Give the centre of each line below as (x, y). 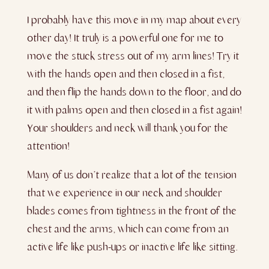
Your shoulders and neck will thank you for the (127, 128)
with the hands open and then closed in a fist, (125, 74)
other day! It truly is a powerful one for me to (125, 38)
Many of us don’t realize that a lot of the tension (131, 175)
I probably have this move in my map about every (134, 20)
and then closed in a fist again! (176, 110)
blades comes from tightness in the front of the (131, 211)
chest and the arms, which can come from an (128, 229)
